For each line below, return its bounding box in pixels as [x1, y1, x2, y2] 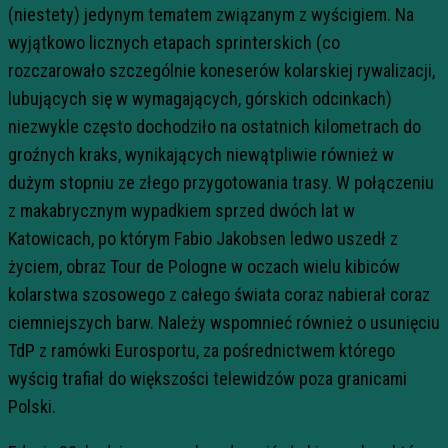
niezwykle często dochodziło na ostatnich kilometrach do [8, 116, 421, 137]
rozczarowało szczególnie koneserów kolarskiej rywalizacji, [8, 60, 435, 81]
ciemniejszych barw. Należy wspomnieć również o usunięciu [8, 312, 440, 333]
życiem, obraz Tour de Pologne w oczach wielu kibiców [8, 256, 400, 277]
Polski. [8, 396, 60, 417]
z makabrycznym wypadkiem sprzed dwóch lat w [8, 200, 355, 221]
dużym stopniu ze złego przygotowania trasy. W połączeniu [8, 172, 434, 193]
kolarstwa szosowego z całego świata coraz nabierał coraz [8, 284, 430, 305]
